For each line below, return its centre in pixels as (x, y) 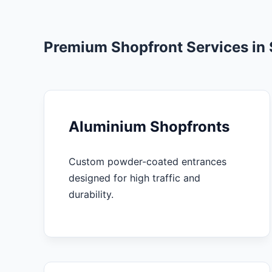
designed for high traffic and (134, 178)
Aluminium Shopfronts (149, 126)
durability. (91, 194)
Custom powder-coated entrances (148, 161)
